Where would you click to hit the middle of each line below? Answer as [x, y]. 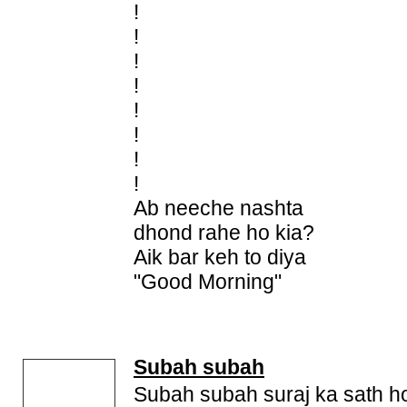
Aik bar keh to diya [220, 257]
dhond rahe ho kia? [224, 233]
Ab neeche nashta [218, 208]
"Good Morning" [208, 282]
